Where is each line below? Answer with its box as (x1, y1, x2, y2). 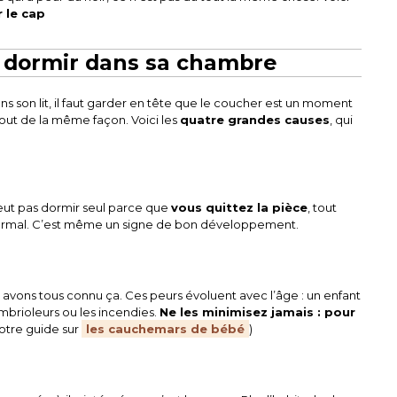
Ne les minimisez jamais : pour (160, 305, 356, 320)
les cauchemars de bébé (86, 322, 245, 337)
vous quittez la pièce (171, 200, 308, 215)
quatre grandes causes (180, 113, 331, 128)
